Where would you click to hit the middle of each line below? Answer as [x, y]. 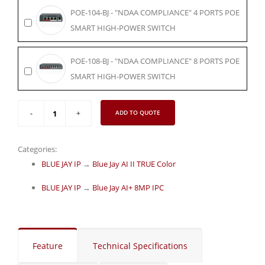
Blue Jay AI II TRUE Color [134, 164]
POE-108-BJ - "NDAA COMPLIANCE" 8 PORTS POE [155, 61]
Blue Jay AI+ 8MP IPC [128, 188]
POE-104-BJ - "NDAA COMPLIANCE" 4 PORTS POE [155, 12]
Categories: [37, 149]
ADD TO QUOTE [138, 112]
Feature [48, 246]
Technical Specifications [140, 246]
